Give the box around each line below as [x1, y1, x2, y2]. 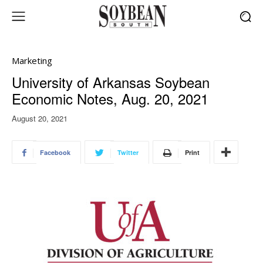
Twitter [117, 148, 139, 157]
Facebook [40, 148, 70, 157]
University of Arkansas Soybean [12, 72, 210, 92]
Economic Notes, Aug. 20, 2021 [12, 88, 208, 109]
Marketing [12, 55, 52, 66]
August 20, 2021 [12, 113, 68, 124]
